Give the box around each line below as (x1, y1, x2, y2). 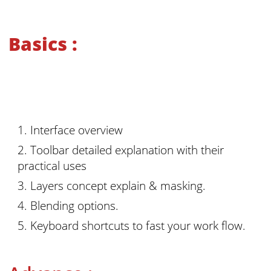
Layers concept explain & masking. (30, 177, 206, 194)
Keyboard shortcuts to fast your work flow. (30, 217, 246, 234)
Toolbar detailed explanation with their (30, 141, 224, 158)
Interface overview (30, 121, 123, 138)
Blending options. (30, 197, 119, 214)
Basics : (8, 31, 78, 57)
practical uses (17, 157, 87, 174)
